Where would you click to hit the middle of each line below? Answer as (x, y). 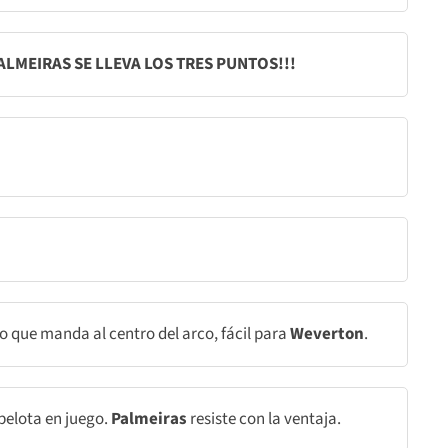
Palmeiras (150, 419)
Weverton (327, 334)
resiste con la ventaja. (265, 419)
